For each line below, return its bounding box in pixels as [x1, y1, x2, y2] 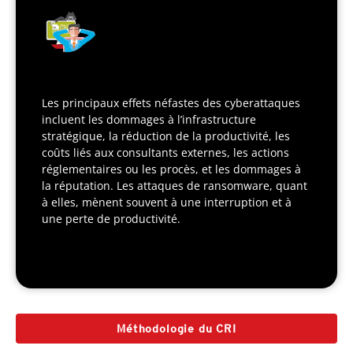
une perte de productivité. [42, 211, 180, 227]
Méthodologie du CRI [117, 322, 236, 336]
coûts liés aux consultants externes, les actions [42, 145, 289, 161]
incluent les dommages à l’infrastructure [42, 112, 256, 128]
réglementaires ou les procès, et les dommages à [42, 162, 301, 177]
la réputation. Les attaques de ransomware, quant [42, 178, 307, 194]
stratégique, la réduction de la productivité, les [42, 128, 290, 144]
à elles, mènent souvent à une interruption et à [42, 195, 292, 210]
